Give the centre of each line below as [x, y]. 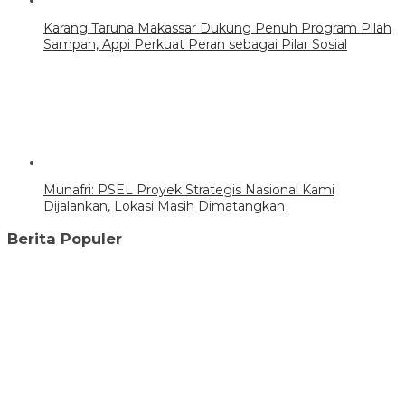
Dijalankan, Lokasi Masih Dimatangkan [164, 207]
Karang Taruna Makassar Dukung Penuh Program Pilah [217, 28]
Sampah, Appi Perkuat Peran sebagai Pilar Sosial [195, 45]
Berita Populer [65, 238]
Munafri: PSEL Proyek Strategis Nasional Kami [189, 190]
